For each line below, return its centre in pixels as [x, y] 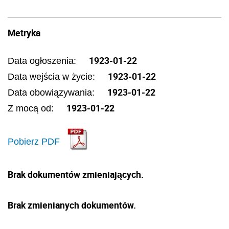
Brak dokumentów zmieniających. [76, 174]
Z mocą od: [32, 108]
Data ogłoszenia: [43, 61]
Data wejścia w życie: [53, 77]
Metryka [24, 33]
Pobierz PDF [34, 141]
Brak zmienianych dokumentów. [72, 205]
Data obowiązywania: [52, 93]
